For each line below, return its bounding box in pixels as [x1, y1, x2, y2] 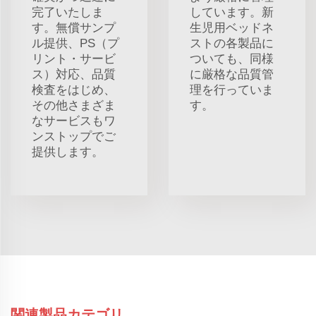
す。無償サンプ [32, 20, 116, 35]
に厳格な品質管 [190, 67, 274, 81]
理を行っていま [190, 83, 274, 97]
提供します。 [32, 145, 104, 159]
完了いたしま [32, 5, 104, 19]
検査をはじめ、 [32, 83, 116, 97]
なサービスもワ [32, 114, 116, 128]
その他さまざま [32, 98, 116, 112]
